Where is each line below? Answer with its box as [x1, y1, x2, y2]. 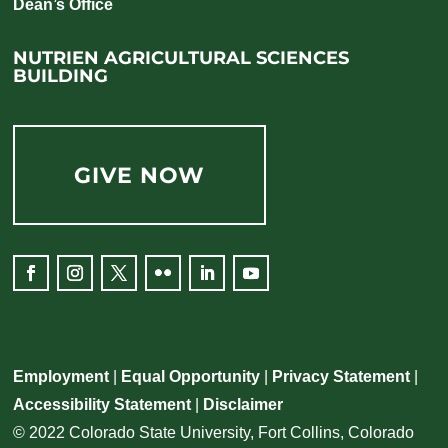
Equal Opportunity [121, 368, 261, 386]
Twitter [103, 289, 158, 310]
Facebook [15, 289, 91, 310]
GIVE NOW [74, 161, 206, 189]
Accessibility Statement [13, 396, 192, 414]
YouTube [235, 289, 303, 310]
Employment [13, 368, 110, 386]
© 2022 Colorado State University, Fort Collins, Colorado [13, 424, 415, 442]
